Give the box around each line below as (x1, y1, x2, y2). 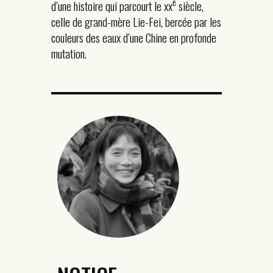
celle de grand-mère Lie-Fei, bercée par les (51, 12, 221, 30)
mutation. (51, 44, 87, 62)
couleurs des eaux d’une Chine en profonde (51, 28, 216, 46)
